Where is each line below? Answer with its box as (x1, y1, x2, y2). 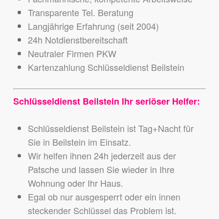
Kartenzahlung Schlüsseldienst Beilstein (27, 61, 184, 74)
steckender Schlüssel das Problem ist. (27, 204, 176, 217)
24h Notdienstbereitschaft (27, 33, 128, 46)
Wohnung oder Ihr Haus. (27, 176, 123, 190)
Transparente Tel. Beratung (27, 6, 133, 19)
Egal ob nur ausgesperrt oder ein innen (27, 190, 180, 203)
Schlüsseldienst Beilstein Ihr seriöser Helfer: (13, 95, 200, 108)
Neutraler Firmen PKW (27, 47, 116, 60)
